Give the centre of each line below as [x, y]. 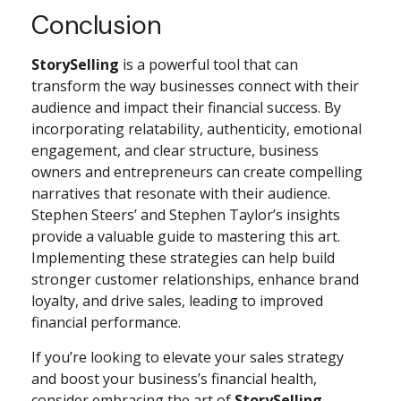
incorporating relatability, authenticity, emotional [196, 128]
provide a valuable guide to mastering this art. [186, 236]
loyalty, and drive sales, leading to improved [177, 300]
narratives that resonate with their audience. [181, 193]
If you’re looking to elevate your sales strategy [188, 357]
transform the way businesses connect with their [195, 85]
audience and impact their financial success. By [186, 107]
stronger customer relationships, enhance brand [195, 279]
